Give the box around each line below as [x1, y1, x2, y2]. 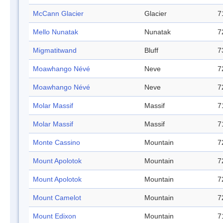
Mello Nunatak [33, 28, 78, 36]
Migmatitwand [33, 46, 77, 55]
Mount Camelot [33, 194, 81, 202]
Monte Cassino [33, 138, 80, 147]
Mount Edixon [33, 212, 76, 221]
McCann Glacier [33, 9, 84, 18]
